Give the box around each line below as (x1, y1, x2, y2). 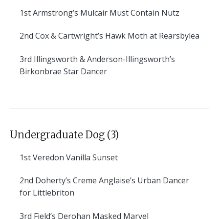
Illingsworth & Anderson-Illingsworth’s (32, 53, 175, 65)
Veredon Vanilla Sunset (31, 152, 118, 163)
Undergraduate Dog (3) (10, 128, 119, 141)
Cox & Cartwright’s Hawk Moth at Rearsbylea (33, 30, 199, 42)
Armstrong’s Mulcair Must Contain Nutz (31, 7, 179, 18)
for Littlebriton (20, 187, 74, 198)
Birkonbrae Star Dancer (20, 66, 107, 77)
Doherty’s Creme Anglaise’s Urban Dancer (33, 175, 189, 186)
